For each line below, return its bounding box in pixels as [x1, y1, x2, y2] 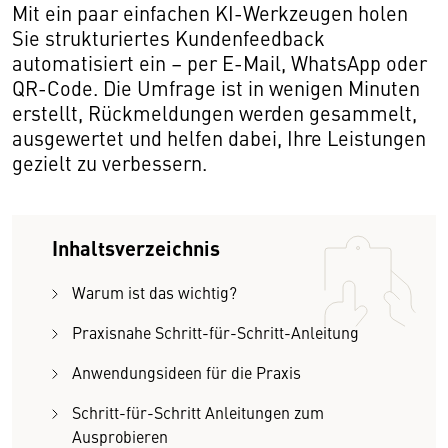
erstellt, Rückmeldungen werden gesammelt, [12, 99, 417, 126]
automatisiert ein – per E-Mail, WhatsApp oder [12, 49, 427, 76]
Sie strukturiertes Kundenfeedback [12, 24, 325, 51]
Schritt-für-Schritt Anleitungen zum [72, 401, 324, 423]
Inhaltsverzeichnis [52, 233, 220, 262]
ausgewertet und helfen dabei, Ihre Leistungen [12, 124, 426, 151]
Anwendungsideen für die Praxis [72, 361, 301, 383]
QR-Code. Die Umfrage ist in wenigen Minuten [12, 74, 420, 101]
